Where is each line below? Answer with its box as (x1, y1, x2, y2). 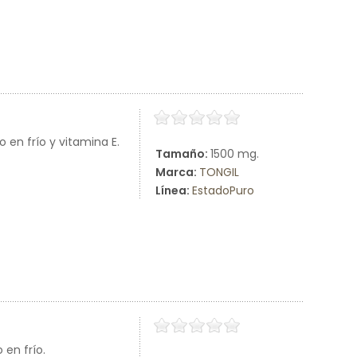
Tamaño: (155, 146, 210, 162)
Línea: (155, 182, 192, 198)
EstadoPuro (192, 182, 254, 198)
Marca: (155, 164, 199, 180)
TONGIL (199, 164, 239, 180)
